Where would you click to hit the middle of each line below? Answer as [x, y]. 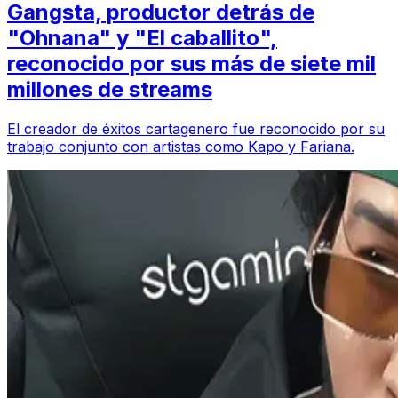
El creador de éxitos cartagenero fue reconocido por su [196, 129]
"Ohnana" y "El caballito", [142, 38]
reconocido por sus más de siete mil [191, 64]
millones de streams [110, 90]
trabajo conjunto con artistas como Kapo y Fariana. [181, 147]
